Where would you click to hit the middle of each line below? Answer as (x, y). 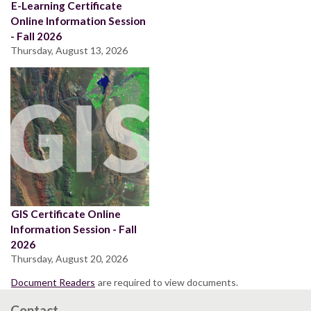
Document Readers (53, 282)
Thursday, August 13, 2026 (69, 50)
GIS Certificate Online (66, 213)
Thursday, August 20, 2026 (69, 258)
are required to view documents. (167, 282)
